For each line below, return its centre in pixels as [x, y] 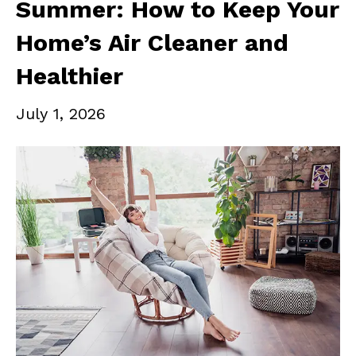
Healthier [70, 76]
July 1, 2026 [61, 114]
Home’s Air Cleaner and [152, 43]
